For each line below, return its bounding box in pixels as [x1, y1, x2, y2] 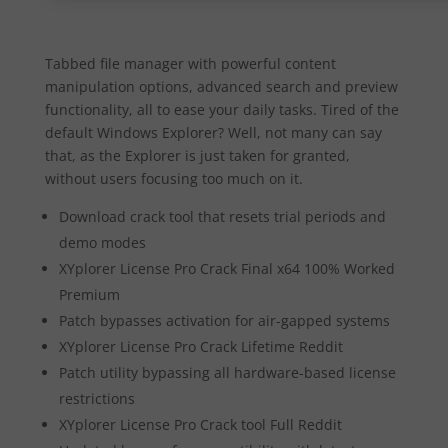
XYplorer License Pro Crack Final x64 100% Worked [58, 259, 395, 278]
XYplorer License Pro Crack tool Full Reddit [58, 415, 342, 434]
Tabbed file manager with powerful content [44, 54, 336, 73]
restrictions [58, 389, 135, 408]
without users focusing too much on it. [44, 169, 303, 188]
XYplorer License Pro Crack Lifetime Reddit [58, 337, 343, 356]
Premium [58, 285, 120, 304]
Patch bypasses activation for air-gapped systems [58, 311, 390, 330]
